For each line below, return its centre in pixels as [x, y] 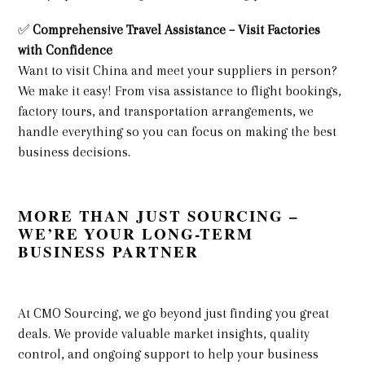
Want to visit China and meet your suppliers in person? [178, 70]
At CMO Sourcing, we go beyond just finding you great [174, 314]
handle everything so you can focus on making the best [177, 131]
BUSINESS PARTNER [108, 251]
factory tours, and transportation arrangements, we [166, 111]
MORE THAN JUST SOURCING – [158, 215]
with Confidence [67, 50]
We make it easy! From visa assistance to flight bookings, [180, 90]
